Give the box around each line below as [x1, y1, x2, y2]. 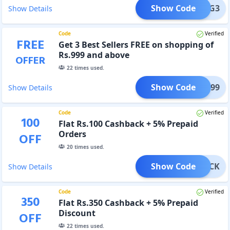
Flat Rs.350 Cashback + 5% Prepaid [58, 197, 198, 208]
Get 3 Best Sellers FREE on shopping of [58, 39, 214, 50]
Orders [58, 128, 86, 140]
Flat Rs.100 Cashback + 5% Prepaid [58, 118, 198, 129]
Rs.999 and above [58, 49, 129, 61]
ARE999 [190, 81, 220, 93]
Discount [58, 207, 95, 219]
